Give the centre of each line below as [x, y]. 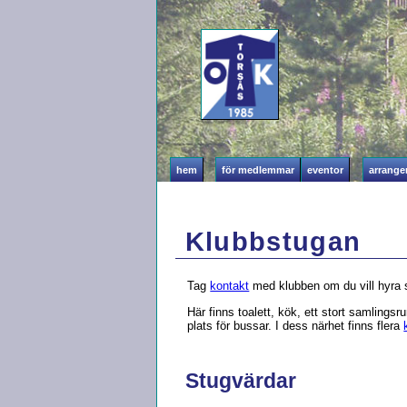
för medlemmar [258, 170]
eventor [326, 170]
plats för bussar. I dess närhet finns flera [296, 325]
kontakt [230, 286]
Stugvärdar [240, 380]
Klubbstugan [273, 242]
